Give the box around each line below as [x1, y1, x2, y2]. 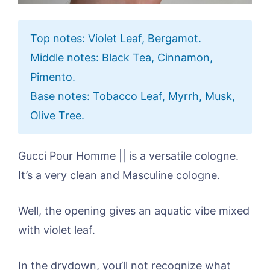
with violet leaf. [18, 224, 95, 237]
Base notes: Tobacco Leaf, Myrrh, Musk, [30, 90, 235, 103]
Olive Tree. [30, 109, 84, 122]
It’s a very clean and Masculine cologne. [18, 169, 220, 182]
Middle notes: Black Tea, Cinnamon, [30, 51, 213, 64]
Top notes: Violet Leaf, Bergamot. [30, 32, 201, 45]
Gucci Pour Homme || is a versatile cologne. [18, 149, 239, 163]
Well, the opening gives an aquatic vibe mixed [18, 204, 250, 218]
